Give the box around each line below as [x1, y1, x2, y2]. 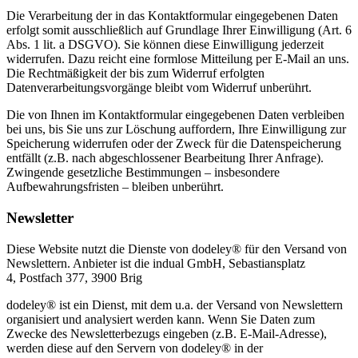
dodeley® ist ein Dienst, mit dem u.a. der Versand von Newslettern [6, 297, 343, 312]
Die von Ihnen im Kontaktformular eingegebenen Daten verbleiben [6, 108, 344, 122]
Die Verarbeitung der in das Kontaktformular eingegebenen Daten [6, 9, 338, 23]
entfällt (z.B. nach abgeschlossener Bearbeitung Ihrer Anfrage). [6, 151, 324, 165]
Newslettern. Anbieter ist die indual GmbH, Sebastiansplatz [6, 256, 305, 270]
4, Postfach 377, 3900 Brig [6, 270, 142, 284]
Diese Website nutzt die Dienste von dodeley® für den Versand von [6, 241, 347, 256]
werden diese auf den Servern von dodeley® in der [6, 340, 263, 355]
